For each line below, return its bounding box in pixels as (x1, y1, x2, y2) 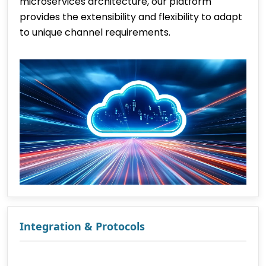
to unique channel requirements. (20, 25, 170, 39)
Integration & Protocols (20, 219, 145, 234)
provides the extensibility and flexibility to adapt (20, 9, 242, 24)
